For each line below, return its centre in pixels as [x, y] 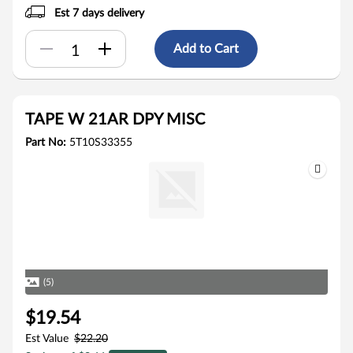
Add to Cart [206, 48]
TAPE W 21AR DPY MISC [115, 120]
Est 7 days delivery [100, 13]
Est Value [47, 339]
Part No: [47, 143]
